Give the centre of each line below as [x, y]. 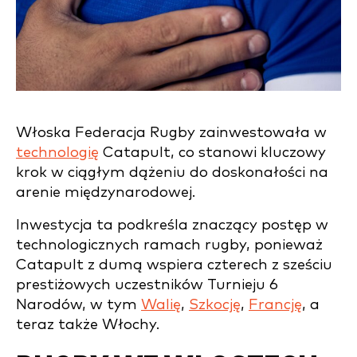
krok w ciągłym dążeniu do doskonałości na [172, 172]
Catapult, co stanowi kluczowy [212, 152]
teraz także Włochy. [88, 324]
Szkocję [215, 304]
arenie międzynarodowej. [108, 192]
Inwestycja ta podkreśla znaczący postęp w [172, 225]
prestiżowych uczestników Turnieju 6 [147, 284]
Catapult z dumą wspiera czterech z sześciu [174, 265]
